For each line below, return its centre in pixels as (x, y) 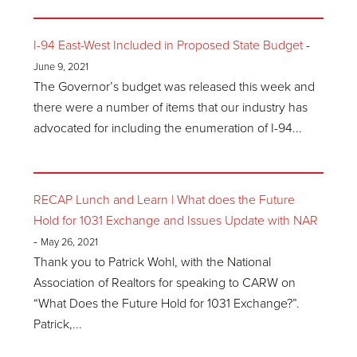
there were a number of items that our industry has (171, 108)
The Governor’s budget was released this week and (175, 87)
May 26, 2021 (70, 242)
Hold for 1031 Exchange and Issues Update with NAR (176, 221)
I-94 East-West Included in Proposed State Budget (169, 45)
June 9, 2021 (61, 67)
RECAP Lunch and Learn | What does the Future (165, 200)
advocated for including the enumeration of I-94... (168, 128)
